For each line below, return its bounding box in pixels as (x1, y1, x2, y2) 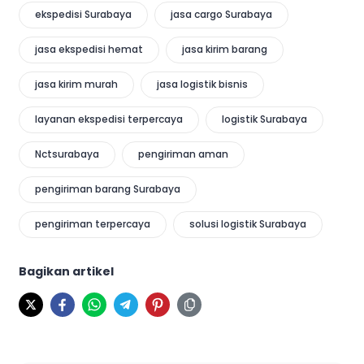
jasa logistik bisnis (157, 76, 248, 91)
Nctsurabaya (35, 146, 99, 161)
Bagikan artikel (19, 262, 114, 279)
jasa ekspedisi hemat (35, 41, 143, 56)
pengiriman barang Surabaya (35, 181, 180, 196)
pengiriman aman (138, 146, 228, 161)
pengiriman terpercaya (35, 216, 150, 231)
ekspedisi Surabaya (35, 6, 132, 21)
